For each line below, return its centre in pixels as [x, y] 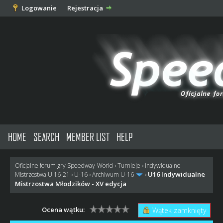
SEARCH [47, 137]
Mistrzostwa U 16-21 [42, 174]
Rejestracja [85, 8]
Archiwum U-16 [113, 174]
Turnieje [129, 166]
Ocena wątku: [63, 209]
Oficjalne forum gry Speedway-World [64, 166]
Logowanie [39, 8]
